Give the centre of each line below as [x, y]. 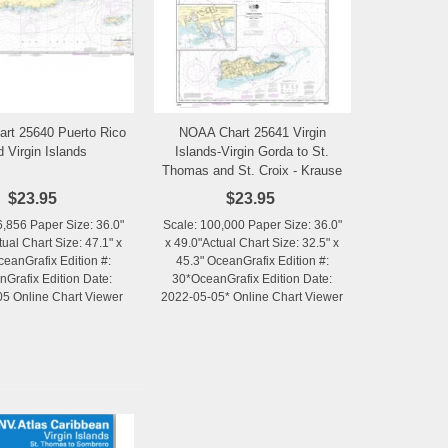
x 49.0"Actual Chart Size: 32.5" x [252, 242]
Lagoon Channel [252, 189]
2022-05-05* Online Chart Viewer [252, 296]
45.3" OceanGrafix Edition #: [252, 260]
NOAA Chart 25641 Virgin [252, 132]
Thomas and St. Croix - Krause [252, 170]
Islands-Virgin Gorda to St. [252, 151]
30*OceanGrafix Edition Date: [252, 278]
